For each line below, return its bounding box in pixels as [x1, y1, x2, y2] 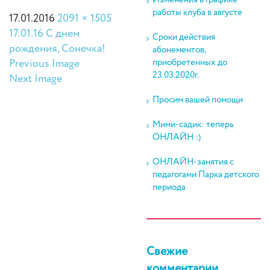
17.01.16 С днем [9, 26, 80, 42]
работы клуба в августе [152, 6, 242, 19]
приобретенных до [152, 56, 227, 69]
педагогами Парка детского [152, 168, 259, 181]
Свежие [146, 243, 187, 260]
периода [152, 181, 186, 194]
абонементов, [152, 43, 206, 57]
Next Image [9, 71, 62, 87]
